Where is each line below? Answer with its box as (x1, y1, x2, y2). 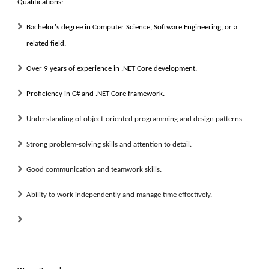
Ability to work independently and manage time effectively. (26, 191, 212, 199)
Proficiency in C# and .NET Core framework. (26, 90, 165, 98)
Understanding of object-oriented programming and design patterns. (26, 115, 244, 123)
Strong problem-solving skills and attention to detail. (26, 141, 192, 148)
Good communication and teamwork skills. (26, 166, 162, 174)
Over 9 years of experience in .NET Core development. (26, 65, 197, 73)
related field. (26, 40, 66, 47)
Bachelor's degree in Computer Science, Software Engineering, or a (26, 23, 237, 31)
